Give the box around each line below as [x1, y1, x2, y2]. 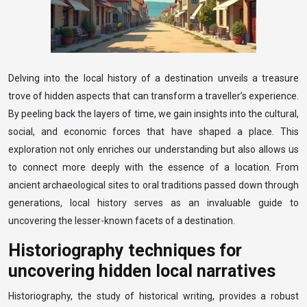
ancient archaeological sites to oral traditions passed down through [8, 180, 299, 191]
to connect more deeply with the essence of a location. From [8, 162, 299, 173]
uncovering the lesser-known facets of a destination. [8, 215, 235, 226]
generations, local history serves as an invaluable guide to [8, 197, 299, 208]
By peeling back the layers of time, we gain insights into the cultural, [8, 108, 299, 119]
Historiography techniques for [8, 241, 242, 260]
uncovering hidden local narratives [8, 261, 275, 281]
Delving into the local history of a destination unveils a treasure [8, 73, 299, 84]
